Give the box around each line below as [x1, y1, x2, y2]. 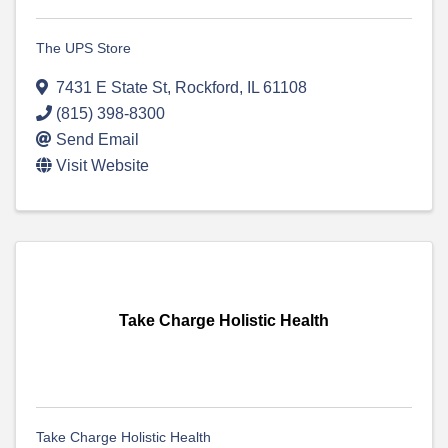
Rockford [175, 79, 239, 97]
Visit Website [56, 157, 149, 175]
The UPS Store [36, 40, 131, 57]
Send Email [56, 131, 139, 149]
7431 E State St [56, 79, 167, 97]
